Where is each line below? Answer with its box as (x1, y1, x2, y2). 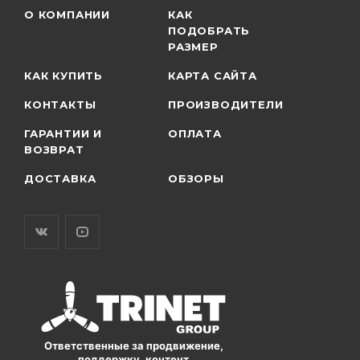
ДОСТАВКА (24, 171, 96, 185)
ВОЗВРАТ (24, 142, 84, 156)
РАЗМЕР (168, 39, 219, 53)
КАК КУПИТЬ (24, 68, 103, 82)
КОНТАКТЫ (24, 97, 96, 111)
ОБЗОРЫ (168, 171, 224, 185)
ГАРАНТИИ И (24, 126, 103, 140)
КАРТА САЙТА (168, 68, 257, 82)
